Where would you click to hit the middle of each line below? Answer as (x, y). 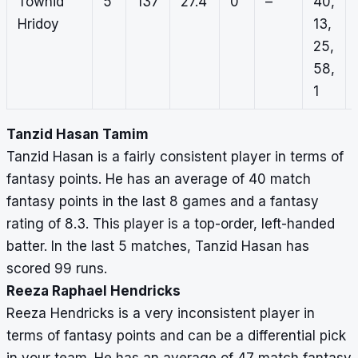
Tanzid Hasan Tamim (78, 135)
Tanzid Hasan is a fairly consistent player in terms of (175, 157)
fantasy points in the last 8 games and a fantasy (163, 202)
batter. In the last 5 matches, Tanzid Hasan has (158, 247)
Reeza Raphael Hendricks (93, 291)
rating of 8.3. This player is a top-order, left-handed (171, 224)
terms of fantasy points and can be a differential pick (176, 336)
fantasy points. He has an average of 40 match (159, 179)
